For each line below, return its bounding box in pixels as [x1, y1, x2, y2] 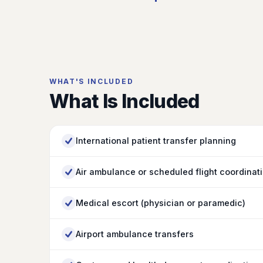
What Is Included [49, 90, 200, 113]
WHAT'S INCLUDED [49, 77, 134, 86]
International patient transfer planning [76, 136, 236, 146]
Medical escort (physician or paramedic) [76, 198, 245, 208]
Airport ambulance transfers [76, 229, 194, 239]
